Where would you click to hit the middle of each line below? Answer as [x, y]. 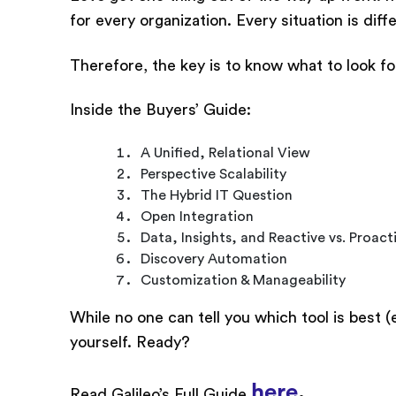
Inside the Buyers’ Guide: [161, 110]
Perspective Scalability [214, 175]
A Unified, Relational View [226, 153]
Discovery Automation [214, 259]
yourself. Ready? [130, 343]
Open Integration [198, 217]
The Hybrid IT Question [217, 196]
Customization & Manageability [244, 281]
